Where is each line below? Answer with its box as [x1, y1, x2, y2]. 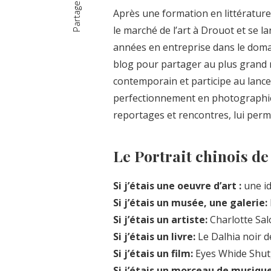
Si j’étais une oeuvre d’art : [113, 178, 244, 192]
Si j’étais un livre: [113, 229, 195, 243]
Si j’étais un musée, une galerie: [113, 195, 267, 209]
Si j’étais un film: [113, 246, 193, 260]
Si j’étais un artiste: [113, 212, 207, 226]
